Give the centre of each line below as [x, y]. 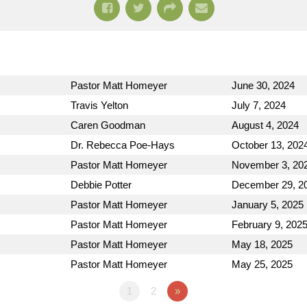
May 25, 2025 [262, 264]
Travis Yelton [99, 105]
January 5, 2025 [268, 205]
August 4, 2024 [265, 125]
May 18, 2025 [262, 244]
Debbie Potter [101, 185]
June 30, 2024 [263, 85]
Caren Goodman [108, 125]
